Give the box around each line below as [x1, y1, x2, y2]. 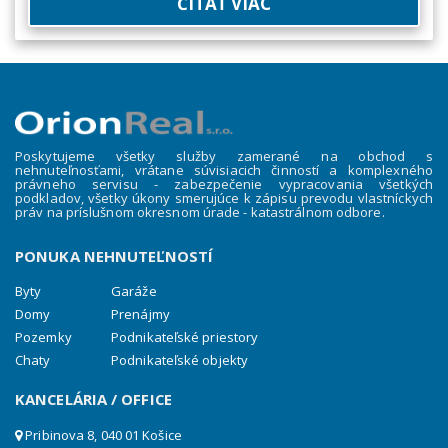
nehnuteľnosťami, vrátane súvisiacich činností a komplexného [15, 160, 433, 179]
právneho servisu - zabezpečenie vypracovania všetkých [15, 174, 433, 193]
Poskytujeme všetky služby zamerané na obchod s [15, 146, 433, 165]
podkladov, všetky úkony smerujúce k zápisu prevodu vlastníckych [15, 188, 433, 207]
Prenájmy [111, 305, 170, 324]
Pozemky [15, 328, 72, 347]
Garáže [111, 282, 157, 301]
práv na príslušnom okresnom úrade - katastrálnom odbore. [15, 202, 385, 221]
